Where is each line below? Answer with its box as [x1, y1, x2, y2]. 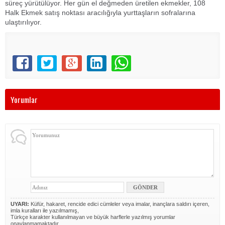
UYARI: [11, 201, 29, 207]
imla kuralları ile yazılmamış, [11, 207, 79, 213]
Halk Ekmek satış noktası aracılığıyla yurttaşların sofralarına [5, 9, 195, 17]
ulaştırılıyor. [5, 18, 44, 26]
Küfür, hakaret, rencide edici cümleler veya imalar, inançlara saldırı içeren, [29, 201, 209, 207]
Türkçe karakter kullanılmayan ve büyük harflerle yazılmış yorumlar [11, 214, 175, 220]
